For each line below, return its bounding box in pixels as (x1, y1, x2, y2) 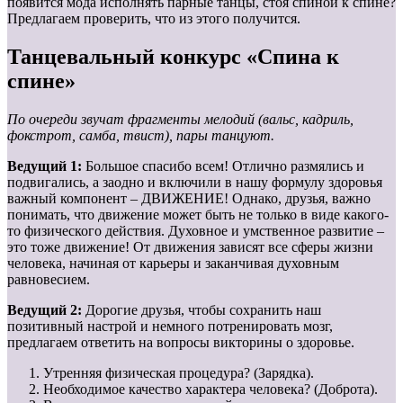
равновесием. (7, 271, 90, 287)
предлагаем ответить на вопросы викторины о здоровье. (7, 334, 354, 350)
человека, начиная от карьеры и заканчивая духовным (7, 255, 339, 271)
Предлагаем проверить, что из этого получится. (7, 11, 300, 27)
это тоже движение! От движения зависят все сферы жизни (7, 238, 373, 255)
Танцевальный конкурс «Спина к (7, 44, 339, 68)
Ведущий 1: (7, 157, 85, 174)
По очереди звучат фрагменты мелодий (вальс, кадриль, (7, 111, 354, 127)
